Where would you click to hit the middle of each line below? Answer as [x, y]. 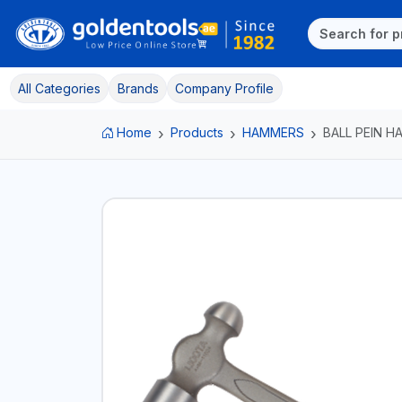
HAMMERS [273, 132]
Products [197, 132]
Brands [138, 88]
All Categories [59, 88]
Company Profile [225, 88]
